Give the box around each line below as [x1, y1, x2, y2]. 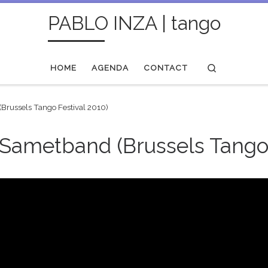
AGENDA [92, 62, 129, 72]
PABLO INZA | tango [47, 11, 221, 34]
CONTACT [144, 62, 188, 72]
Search [217, 62, 243, 72]
